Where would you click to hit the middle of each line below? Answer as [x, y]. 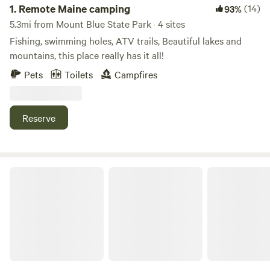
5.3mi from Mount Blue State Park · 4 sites [97, 24]
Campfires [136, 74]
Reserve [39, 118]
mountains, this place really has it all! [87, 55]
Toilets [79, 74]
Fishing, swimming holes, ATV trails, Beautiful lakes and [126, 40]
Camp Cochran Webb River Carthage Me [84, 171]
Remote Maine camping [74, 8]
